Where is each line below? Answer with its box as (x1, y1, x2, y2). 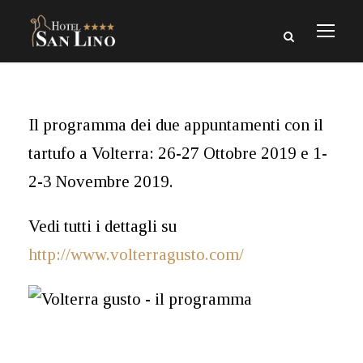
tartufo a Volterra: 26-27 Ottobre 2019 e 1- (28, 143, 327, 164)
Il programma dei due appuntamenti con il (28, 115, 323, 135)
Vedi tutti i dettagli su (28, 216, 177, 237)
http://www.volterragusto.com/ (28, 245, 244, 265)
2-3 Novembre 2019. (28, 172, 173, 192)
